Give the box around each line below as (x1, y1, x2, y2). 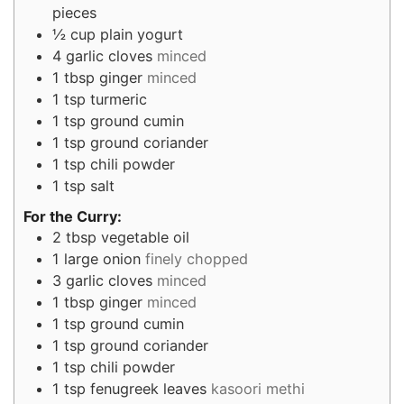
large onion (64, 250, 141, 269)
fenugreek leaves (90, 380, 207, 399)
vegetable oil (101, 228, 189, 247)
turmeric (90, 89, 147, 108)
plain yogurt (100, 24, 183, 43)
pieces (52, 3, 96, 22)
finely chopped (145, 250, 248, 269)
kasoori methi (211, 380, 305, 399)
